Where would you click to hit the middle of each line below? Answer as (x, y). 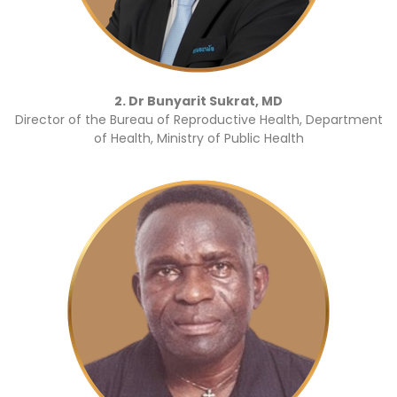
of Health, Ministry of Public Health (198, 138)
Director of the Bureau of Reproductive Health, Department (198, 119)
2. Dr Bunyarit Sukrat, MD (198, 101)
